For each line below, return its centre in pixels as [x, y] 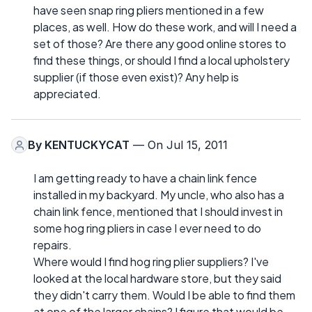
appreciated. [67, 94]
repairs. [53, 245]
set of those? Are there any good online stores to [160, 44]
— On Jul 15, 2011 [179, 145]
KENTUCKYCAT [87, 145]
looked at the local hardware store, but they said [157, 279]
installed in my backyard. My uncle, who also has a [159, 195]
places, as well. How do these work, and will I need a [165, 27]
